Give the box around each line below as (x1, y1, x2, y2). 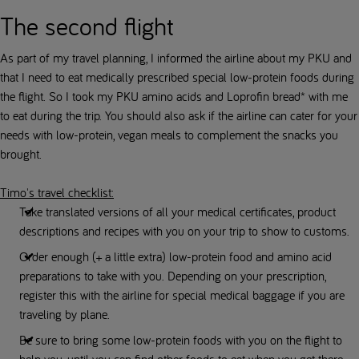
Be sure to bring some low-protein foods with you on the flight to (19, 332, 342, 349)
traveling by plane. (19, 306, 110, 323)
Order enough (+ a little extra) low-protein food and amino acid (19, 248, 332, 265)
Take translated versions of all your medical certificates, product (19, 204, 336, 220)
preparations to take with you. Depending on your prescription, (19, 268, 326, 284)
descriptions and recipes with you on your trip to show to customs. (19, 223, 349, 240)
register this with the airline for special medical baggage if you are (19, 287, 345, 304)
